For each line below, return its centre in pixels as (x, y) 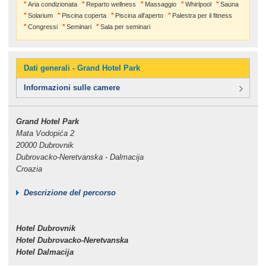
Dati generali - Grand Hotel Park (82, 68)
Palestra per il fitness (202, 15)
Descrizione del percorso (69, 192)
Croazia (29, 169)
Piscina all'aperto (139, 15)
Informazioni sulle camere (72, 88)
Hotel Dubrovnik (45, 228)
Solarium (40, 15)
